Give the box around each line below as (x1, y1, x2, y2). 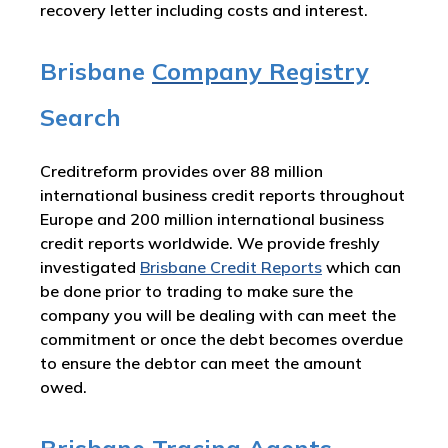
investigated (40, 257, 140, 277)
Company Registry (152, 56, 369, 86)
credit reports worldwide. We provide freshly (40, 233, 380, 253)
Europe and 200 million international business (40, 209, 384, 229)
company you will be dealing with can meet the (40, 305, 396, 325)
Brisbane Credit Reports (140, 257, 322, 277)
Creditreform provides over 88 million (40, 161, 323, 181)
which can (322, 257, 401, 277)
